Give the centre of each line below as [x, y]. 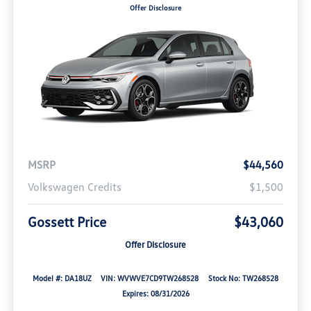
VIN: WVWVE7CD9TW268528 [150, 278]
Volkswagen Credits [74, 187]
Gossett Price [67, 222]
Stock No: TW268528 [244, 278]
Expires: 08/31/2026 [155, 294]
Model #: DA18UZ [62, 278]
